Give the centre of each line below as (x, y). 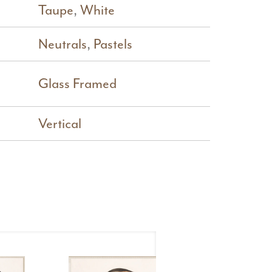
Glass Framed (77, 84)
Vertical (59, 124)
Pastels (113, 44)
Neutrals (62, 44)
